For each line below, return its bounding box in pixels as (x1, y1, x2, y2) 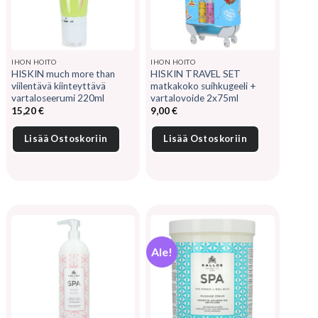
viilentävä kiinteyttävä (11, 79, 106, 92)
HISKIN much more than (11, 67, 115, 79)
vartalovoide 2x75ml (150, 92, 239, 104)
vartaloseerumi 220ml (11, 92, 104, 104)
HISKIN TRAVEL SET (150, 67, 241, 79)
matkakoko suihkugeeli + (150, 79, 257, 92)
